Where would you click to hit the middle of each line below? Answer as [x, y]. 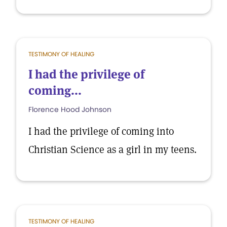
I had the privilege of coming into [101, 131]
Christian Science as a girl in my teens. [112, 149]
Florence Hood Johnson [70, 109]
